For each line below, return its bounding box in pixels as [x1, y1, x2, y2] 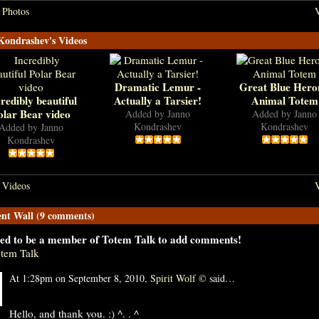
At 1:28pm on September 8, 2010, [9, 271, 150, 286]
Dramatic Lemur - [115, 79, 201, 95]
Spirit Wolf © [150, 271, 206, 286]
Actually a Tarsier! [114, 93, 202, 109]
